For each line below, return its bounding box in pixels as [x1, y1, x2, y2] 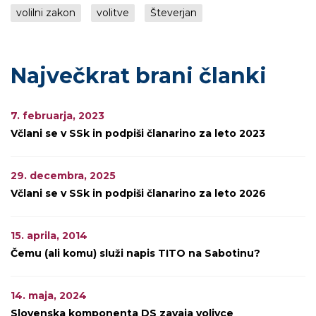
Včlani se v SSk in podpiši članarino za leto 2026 [11, 187, 266, 200]
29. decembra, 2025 [11, 169, 116, 182]
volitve [97, 6, 129, 19]
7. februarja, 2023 [11, 109, 104, 122]
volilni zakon [16, 6, 75, 19]
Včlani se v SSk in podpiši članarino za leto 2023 [11, 127, 265, 140]
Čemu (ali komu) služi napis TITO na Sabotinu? [11, 247, 260, 260]
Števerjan [150, 6, 197, 19]
